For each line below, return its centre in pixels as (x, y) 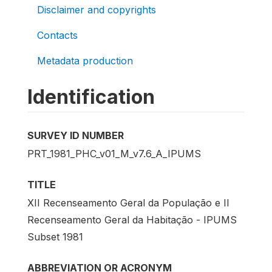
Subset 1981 (55, 237)
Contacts (57, 35)
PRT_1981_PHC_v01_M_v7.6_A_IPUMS (114, 154)
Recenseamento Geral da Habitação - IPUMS (132, 220)
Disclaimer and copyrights (97, 10)
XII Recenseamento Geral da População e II (128, 203)
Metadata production (85, 61)
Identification (91, 97)
